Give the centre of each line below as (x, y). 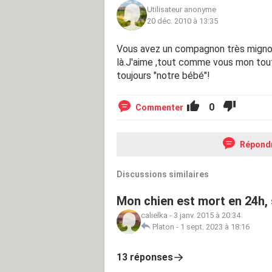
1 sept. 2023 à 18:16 (215, 226)
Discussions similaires (163, 174)
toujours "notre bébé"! (163, 75)
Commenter (159, 107)
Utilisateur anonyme (182, 9)
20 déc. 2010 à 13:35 (182, 21)
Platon (163, 226)
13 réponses (145, 257)
